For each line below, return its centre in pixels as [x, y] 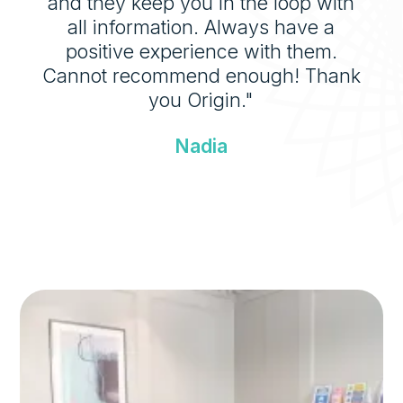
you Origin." [201, 99]
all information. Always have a [201, 27]
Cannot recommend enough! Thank [201, 75]
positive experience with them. [201, 51]
